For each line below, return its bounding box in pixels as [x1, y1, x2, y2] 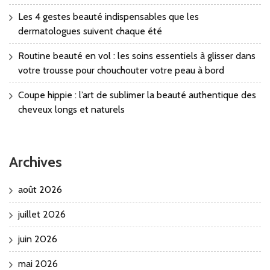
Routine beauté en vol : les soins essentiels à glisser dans [18, 49, 256, 61]
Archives [9, 152, 62, 171]
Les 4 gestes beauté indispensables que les [18, 10, 199, 22]
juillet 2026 [18, 208, 66, 220]
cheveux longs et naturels [18, 103, 125, 115]
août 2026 [18, 183, 62, 195]
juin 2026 [18, 233, 57, 245]
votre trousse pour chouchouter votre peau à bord [18, 64, 224, 76]
